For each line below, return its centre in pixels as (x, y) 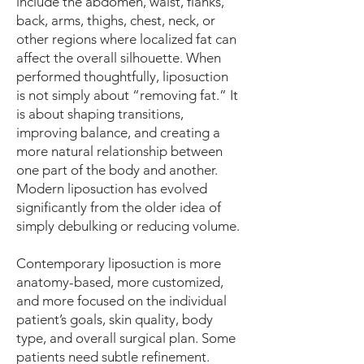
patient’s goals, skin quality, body (115, 319)
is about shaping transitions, (100, 114)
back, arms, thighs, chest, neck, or (116, 20)
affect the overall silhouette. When (119, 58)
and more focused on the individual (121, 301)
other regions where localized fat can (126, 39)
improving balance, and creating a (118, 132)
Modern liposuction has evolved (112, 188)
